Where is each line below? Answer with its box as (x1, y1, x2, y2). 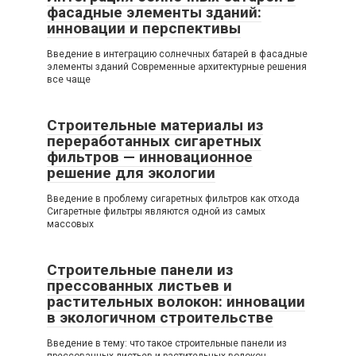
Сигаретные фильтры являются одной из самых (47, 206, 265, 218)
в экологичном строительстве (47, 308, 273, 327)
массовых (47, 219, 94, 230)
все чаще (47, 74, 91, 86)
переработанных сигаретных (47, 132, 261, 151)
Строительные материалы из (47, 116, 263, 135)
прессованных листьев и (47, 277, 232, 296)
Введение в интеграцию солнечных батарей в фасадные (47, 48, 308, 60)
